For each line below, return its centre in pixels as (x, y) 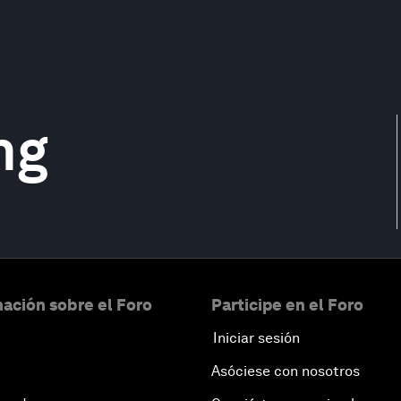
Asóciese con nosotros (286, 371)
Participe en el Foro (287, 305)
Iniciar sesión (256, 338)
